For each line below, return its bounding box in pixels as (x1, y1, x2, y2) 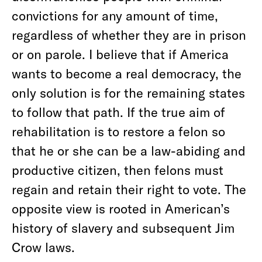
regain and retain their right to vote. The (12, 181, 246, 196)
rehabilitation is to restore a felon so (12, 123, 225, 139)
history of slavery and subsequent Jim (12, 220, 235, 235)
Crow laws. (12, 239, 75, 254)
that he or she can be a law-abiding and (12, 143, 246, 158)
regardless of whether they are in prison (12, 27, 246, 42)
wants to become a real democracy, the (12, 65, 242, 81)
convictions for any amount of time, (12, 8, 218, 23)
